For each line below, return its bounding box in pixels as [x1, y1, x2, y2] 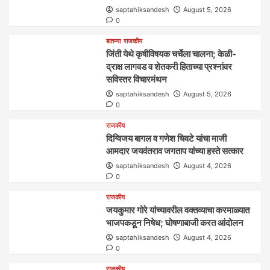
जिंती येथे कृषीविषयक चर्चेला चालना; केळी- [106, 48, 237, 60]
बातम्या [106, 36, 121, 45]
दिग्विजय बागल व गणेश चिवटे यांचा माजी [106, 132, 227, 144]
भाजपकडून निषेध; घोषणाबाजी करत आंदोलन [106, 216, 244, 228]
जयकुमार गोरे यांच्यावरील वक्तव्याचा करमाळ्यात [106, 204, 250, 216]
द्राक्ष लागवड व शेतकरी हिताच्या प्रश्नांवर [106, 60, 233, 72]
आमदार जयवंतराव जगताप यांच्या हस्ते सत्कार [106, 145, 244, 157]
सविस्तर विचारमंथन [106, 73, 168, 85]
